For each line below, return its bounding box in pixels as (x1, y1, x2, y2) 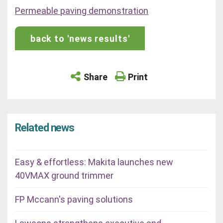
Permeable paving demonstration (15, 5, 149, 16)
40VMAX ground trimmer (15, 170, 114, 181)
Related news (15, 121, 75, 134)
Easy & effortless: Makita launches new (15, 156, 174, 167)
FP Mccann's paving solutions (15, 194, 133, 205)
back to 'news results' (30, 33, 130, 44)
